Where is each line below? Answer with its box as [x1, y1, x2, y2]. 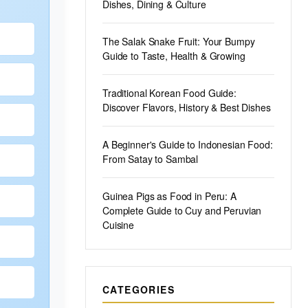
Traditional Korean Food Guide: [102, 86, 236, 100]
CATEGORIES [102, 283, 175, 296]
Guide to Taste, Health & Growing [102, 49, 245, 63]
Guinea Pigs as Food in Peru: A [102, 189, 236, 203]
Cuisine [102, 218, 135, 232]
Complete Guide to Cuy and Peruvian [102, 203, 262, 217]
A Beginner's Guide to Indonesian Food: [102, 137, 273, 151]
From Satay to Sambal [102, 152, 199, 166]
